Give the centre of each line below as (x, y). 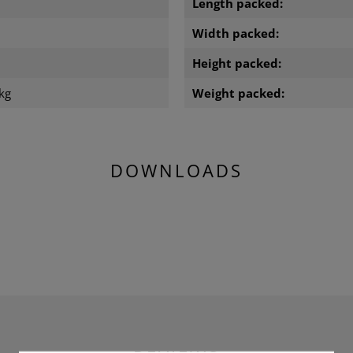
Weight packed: (238, 93)
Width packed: (236, 33)
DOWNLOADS (176, 170)
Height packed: (237, 63)
